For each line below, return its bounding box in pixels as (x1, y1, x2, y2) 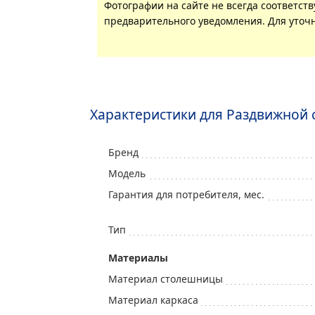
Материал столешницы (108, 272, 223, 285)
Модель (108, 167, 146, 180)
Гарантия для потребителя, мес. (108, 188, 264, 201)
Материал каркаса (108, 293, 198, 307)
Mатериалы (108, 251, 168, 264)
